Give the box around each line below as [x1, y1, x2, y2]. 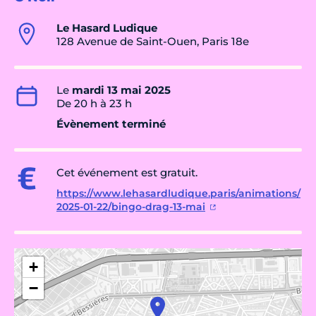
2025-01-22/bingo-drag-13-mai [56, 200, 205, 214]
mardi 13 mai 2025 [72, 83, 171, 97]
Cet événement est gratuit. [56, 166, 200, 180]
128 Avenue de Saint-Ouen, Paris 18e [56, 35, 249, 49]
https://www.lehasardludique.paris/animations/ [56, 187, 300, 200]
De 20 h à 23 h [56, 97, 132, 111]
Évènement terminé [56, 117, 166, 131]
